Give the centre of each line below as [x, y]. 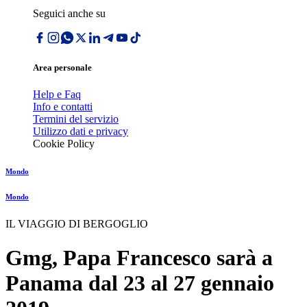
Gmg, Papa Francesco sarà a [139, 257]
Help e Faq [57, 95]
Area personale [62, 68]
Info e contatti [63, 107]
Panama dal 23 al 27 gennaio [140, 283]
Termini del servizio [76, 119]
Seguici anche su [69, 13]
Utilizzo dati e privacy [81, 132]
